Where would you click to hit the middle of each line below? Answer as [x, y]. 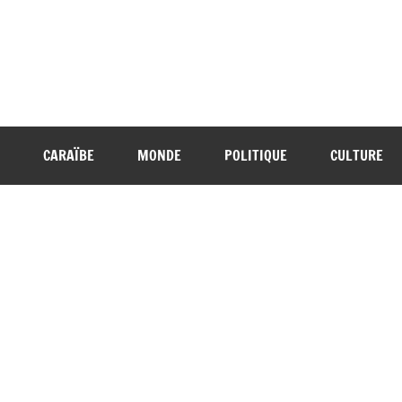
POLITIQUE [256, 156]
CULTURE [357, 156]
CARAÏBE [69, 156]
